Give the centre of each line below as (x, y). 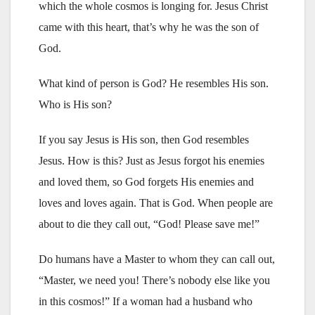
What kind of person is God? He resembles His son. (154, 83)
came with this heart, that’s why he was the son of (149, 27)
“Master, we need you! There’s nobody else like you (154, 280)
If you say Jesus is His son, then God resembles (144, 139)
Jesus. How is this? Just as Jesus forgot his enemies (152, 160)
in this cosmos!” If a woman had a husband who (146, 301)
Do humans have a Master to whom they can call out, (157, 259)
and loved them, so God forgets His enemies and (146, 181)
